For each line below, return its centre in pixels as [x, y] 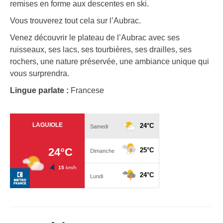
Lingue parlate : [40, 91]
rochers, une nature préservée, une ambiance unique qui [110, 62]
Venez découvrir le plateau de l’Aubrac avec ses [95, 38]
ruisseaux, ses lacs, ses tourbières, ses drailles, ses [101, 50]
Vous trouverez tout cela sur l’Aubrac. [75, 21]
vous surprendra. [40, 74]
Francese [87, 91]
